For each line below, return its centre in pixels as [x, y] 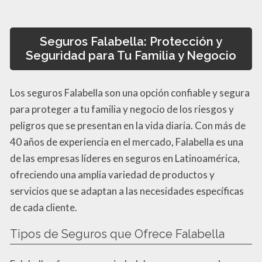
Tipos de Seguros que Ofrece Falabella [117, 234]
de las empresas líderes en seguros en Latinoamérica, [125, 158]
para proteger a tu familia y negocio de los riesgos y [122, 109]
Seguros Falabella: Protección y [131, 42]
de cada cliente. [44, 208]
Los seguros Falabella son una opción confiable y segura [130, 93]
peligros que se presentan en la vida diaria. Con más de [128, 126]
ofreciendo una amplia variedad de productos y [112, 175]
